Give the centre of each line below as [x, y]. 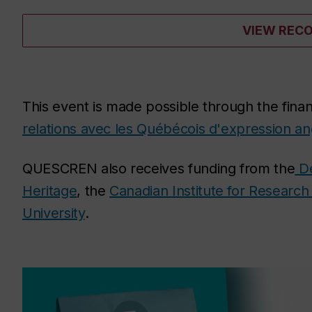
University [54, 213]
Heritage [50, 190]
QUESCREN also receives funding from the [159, 168]
